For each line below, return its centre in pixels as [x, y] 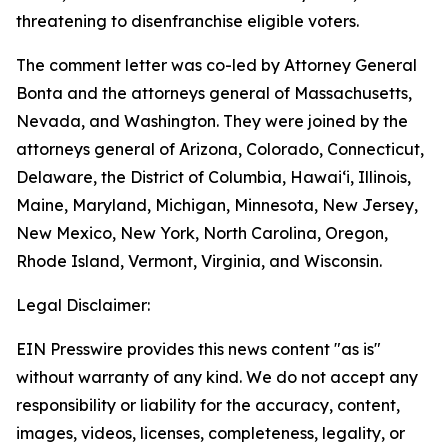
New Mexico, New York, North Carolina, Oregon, [202, 233]
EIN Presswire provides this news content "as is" [198, 349]
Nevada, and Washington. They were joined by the [212, 121]
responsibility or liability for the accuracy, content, [208, 405]
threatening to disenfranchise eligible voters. [189, 21]
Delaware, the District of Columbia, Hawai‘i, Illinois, [213, 177]
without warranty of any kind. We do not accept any [217, 377]
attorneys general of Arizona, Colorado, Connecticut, [220, 149]
